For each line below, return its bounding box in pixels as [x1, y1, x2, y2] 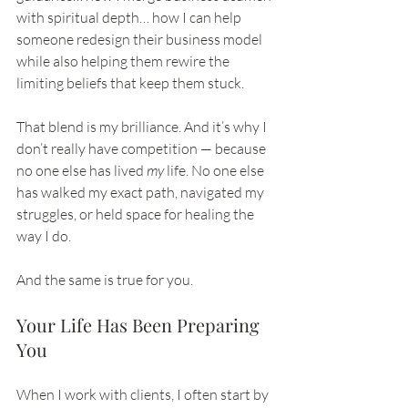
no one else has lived [16, 161, 147, 180]
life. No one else [164, 161, 267, 180]
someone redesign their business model [16, 30, 265, 49]
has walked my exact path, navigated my [16, 183, 267, 202]
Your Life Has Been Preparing [16, 312, 264, 338]
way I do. [16, 227, 71, 246]
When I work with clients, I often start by [16, 385, 271, 404]
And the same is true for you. [16, 270, 193, 290]
